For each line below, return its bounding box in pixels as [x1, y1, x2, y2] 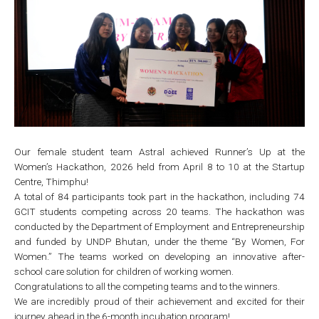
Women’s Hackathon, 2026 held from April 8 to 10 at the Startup [14, 160, 305, 172]
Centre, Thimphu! [14, 175, 88, 187]
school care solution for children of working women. [14, 265, 236, 277]
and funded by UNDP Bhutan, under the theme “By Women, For [14, 235, 305, 247]
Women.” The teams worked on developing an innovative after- [14, 250, 305, 262]
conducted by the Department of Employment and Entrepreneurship [14, 220, 305, 232]
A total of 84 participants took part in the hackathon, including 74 [14, 190, 305, 202]
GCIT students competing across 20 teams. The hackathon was [14, 205, 305, 217]
